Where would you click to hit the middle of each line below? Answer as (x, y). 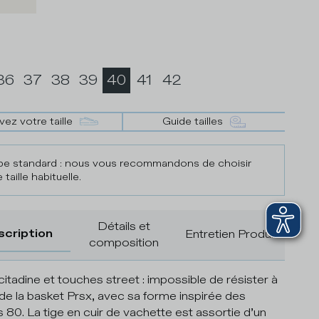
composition (124, 243)
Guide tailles (193, 121)
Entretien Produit (231, 235)
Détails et (124, 226)
